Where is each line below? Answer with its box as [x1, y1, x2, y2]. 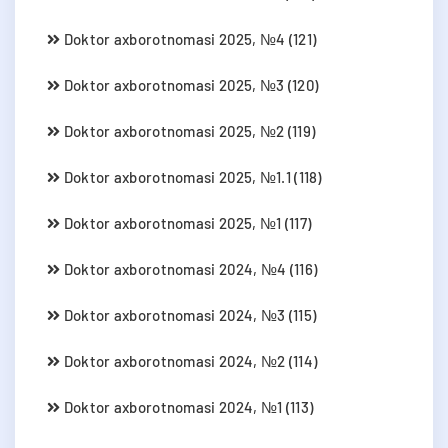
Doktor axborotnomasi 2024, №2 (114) [60, 351, 318, 370]
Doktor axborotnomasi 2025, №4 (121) [60, 29, 317, 48]
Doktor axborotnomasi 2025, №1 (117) [60, 213, 312, 232]
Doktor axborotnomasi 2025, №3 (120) [60, 75, 319, 94]
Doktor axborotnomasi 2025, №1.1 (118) [60, 167, 322, 186]
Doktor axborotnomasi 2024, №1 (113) [60, 397, 314, 416]
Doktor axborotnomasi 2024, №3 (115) [60, 305, 317, 324]
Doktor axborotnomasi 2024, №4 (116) [60, 259, 318, 278]
